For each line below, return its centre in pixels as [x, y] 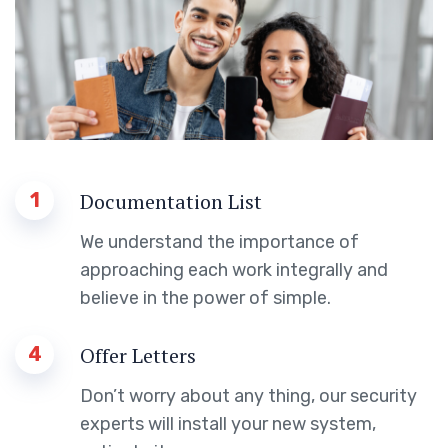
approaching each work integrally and [234, 269]
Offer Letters [138, 355]
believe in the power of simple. [205, 297]
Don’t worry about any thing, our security [248, 395]
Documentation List [171, 201]
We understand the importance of [219, 241]
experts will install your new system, [228, 423]
